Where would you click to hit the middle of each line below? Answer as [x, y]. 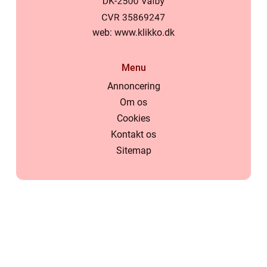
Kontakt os [133, 135]
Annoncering [133, 86]
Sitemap [133, 151]
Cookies [133, 119]
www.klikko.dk [145, 33]
